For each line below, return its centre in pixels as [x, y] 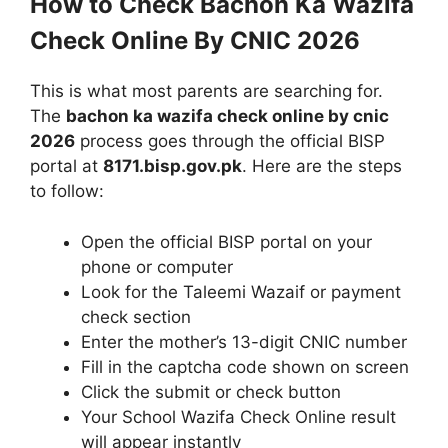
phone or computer [157, 266]
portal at [66, 166]
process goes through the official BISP [230, 141]
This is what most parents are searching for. [206, 91]
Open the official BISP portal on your [226, 241]
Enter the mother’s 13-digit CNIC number [244, 341]
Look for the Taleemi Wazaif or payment [241, 291]
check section [136, 316]
